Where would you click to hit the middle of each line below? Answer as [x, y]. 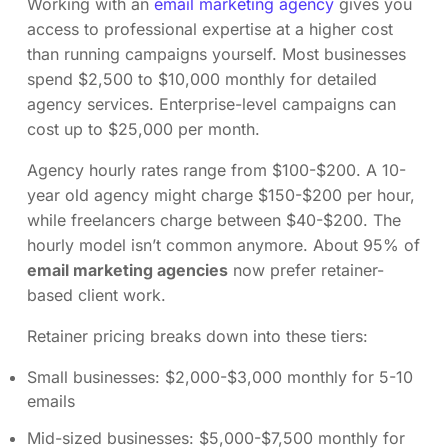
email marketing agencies [127, 269]
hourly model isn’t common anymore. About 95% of [223, 244]
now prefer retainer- [306, 269]
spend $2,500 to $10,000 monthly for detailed [202, 78]
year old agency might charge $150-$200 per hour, [221, 194]
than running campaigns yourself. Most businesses [216, 53]
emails [51, 400]
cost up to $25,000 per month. [143, 128]
